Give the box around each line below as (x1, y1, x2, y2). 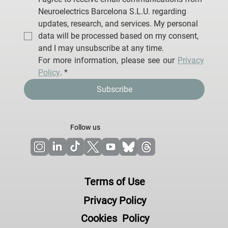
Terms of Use (84, 175, 146, 188)
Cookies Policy (80, 212, 149, 224)
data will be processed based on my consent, (38, 31, 199, 41)
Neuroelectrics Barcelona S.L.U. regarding (38, 6, 187, 16)
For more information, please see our (38, 55, 178, 65)
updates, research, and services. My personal (38, 18, 198, 28)
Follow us (70, 123, 100, 131)
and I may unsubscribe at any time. (38, 43, 164, 53)
